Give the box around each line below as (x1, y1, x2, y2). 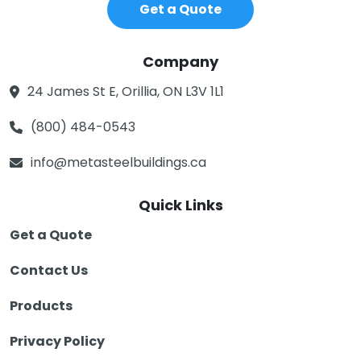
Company (143, 52, 218, 73)
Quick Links (138, 195, 223, 216)
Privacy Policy (10, 332, 105, 351)
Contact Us (10, 261, 88, 280)
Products (10, 297, 73, 316)
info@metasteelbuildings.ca (31, 153, 206, 172)
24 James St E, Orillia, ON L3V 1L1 (27, 82, 224, 102)
